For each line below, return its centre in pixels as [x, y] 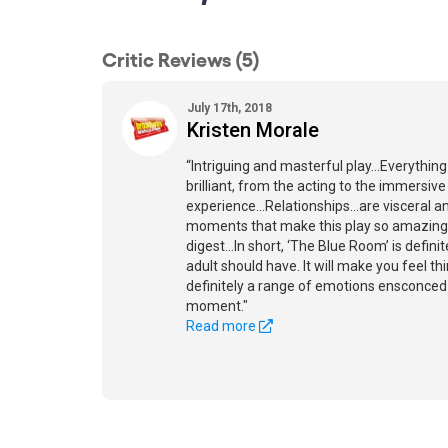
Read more [222, 326]
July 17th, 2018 [229, 108]
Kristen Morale [253, 130]
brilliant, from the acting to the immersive [316, 186]
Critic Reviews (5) [181, 58]
